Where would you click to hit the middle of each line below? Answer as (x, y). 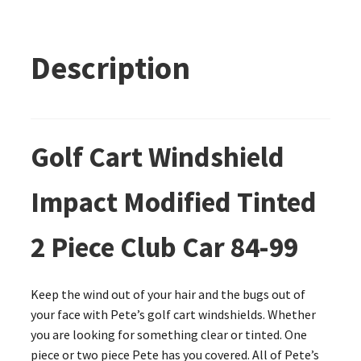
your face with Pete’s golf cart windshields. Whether (173, 315)
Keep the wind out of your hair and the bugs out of (168, 295)
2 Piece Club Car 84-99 (164, 247)
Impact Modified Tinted (173, 202)
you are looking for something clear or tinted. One (168, 335)
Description (110, 68)
